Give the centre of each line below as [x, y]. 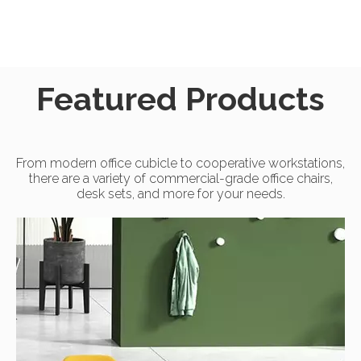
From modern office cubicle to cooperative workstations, [180, 164]
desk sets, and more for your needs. [180, 194]
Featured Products [180, 99]
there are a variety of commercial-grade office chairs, [180, 179]
